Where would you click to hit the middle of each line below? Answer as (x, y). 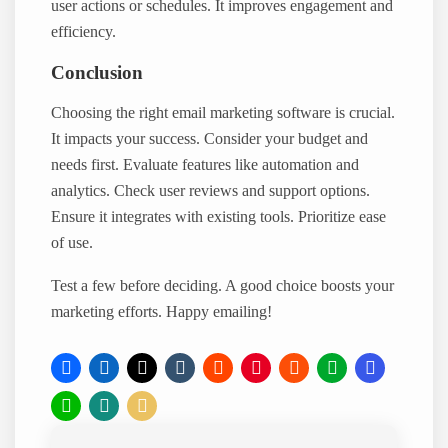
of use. (72, 243)
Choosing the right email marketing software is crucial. (223, 113)
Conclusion (97, 73)
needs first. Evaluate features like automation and (205, 165)
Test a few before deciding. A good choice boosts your (223, 285)
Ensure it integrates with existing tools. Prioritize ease (219, 217)
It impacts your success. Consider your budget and (210, 139)
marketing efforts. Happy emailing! (162, 311)
